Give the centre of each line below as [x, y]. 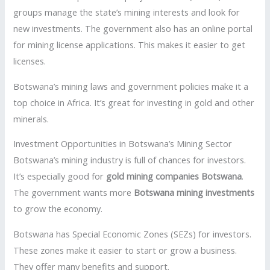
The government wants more [74, 193]
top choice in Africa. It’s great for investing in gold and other [134, 102]
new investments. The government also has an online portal [133, 29]
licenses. [30, 61]
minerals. [31, 118]
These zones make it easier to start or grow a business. [125, 250]
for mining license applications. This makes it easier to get [130, 45]
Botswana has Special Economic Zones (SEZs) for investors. [133, 234]
